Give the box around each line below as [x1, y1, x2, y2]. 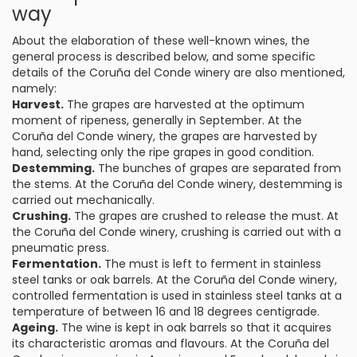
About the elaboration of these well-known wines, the [12, 33, 310, 49]
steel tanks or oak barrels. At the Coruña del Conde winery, [12, 272, 337, 288]
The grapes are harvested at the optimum [64, 96, 304, 112]
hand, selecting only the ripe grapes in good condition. [12, 144, 314, 160]
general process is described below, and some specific [12, 49, 316, 65]
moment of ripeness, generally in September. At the [12, 112, 302, 128]
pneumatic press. [12, 240, 109, 256]
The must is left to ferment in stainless [101, 256, 321, 272]
